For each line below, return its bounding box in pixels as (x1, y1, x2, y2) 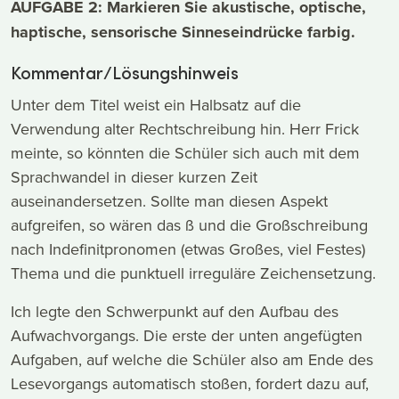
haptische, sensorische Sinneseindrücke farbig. (11, 20, 355, 45)
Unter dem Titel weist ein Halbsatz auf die (11, 94, 301, 117)
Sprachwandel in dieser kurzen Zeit (11, 166, 257, 189)
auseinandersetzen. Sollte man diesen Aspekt (11, 190, 328, 213)
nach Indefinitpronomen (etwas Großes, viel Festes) (11, 238, 365, 261)
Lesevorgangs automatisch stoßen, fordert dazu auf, (11, 372, 369, 395)
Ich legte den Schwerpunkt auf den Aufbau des (11, 300, 338, 323)
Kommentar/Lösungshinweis (11, 60, 239, 85)
